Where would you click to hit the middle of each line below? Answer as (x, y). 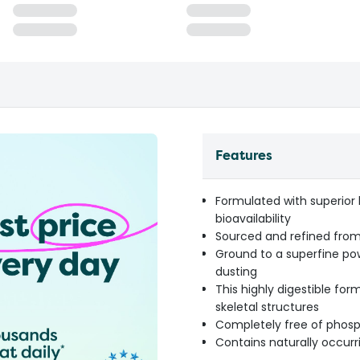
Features (244, 155)
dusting (236, 272)
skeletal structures (267, 307)
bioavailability (253, 219)
